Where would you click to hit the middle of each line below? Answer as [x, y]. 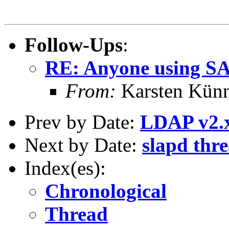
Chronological [106, 191]
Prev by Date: [82, 122]
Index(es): [65, 168]
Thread [76, 214]
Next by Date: [83, 145]
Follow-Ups [74, 44]
